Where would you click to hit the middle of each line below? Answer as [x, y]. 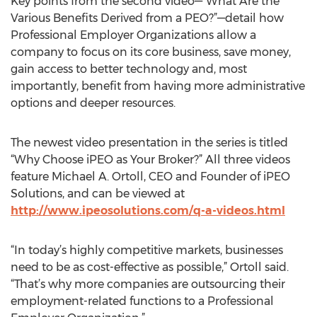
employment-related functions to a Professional [142, 301]
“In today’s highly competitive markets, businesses [147, 250]
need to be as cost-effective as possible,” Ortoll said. [150, 267]
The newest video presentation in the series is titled [149, 143]
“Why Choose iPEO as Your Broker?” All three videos [150, 160]
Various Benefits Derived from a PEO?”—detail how [147, 18]
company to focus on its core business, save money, [151, 52]
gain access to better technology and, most [129, 69]
